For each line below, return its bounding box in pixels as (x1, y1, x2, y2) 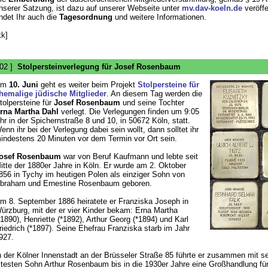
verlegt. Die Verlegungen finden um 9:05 (58, 107, 199, 116)
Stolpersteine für (137, 80, 199, 89)
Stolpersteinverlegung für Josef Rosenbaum (17, 62, 181, 71)
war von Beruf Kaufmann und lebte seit (60, 152, 198, 161)
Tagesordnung (59, 13, 112, 22)
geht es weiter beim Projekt (38, 80, 138, 89)
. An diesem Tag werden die (106, 89, 202, 98)
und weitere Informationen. (112, 13, 206, 22)
